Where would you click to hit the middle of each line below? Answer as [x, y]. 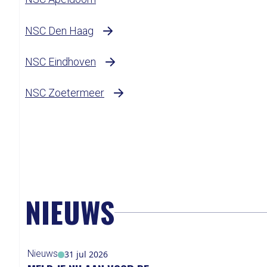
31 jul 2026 [86, 254]
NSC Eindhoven [60, 62]
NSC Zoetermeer [65, 93]
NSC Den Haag [59, 31]
